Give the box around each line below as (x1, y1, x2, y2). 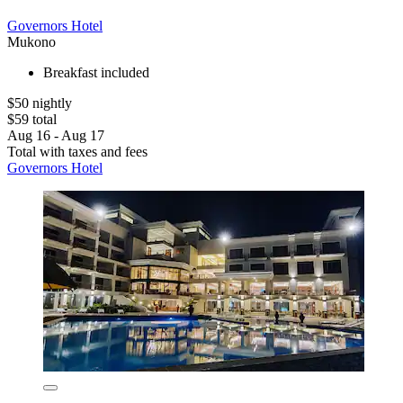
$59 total (7, 111, 57, 127)
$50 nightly (7, 94, 72, 111)
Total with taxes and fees (7, 143, 148, 159)
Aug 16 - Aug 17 (7, 127, 104, 143)
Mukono (7, 33, 56, 49)
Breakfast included (43, 64, 149, 80)
